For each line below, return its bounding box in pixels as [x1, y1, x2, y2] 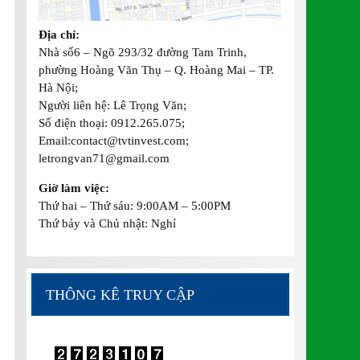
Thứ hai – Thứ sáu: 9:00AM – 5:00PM [39, 198, 231, 212]
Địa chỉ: [39, 27, 84, 41]
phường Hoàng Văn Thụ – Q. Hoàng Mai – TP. [39, 62, 275, 76]
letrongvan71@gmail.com [39, 150, 170, 165]
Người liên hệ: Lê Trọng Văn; [39, 97, 187, 112]
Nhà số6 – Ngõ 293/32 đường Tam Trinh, [39, 44, 247, 59]
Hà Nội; [39, 80, 79, 94]
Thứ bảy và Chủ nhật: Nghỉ [39, 215, 177, 230]
